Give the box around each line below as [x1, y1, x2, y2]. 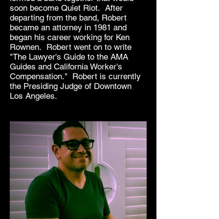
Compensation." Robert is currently [10, 71, 141, 81]
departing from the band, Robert [10, 13, 127, 22]
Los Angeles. [10, 91, 57, 101]
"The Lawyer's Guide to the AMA [10, 52, 128, 62]
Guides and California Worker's [10, 62, 122, 71]
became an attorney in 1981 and [10, 22, 127, 32]
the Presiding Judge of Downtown [10, 81, 131, 91]
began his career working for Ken [10, 32, 130, 42]
